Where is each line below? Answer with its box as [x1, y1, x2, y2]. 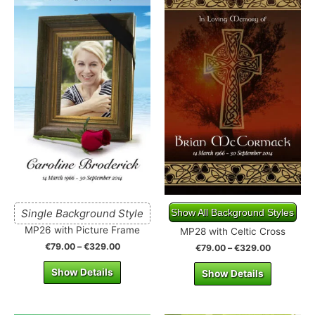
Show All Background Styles [171, 206, 295, 218]
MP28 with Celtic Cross [180, 225, 285, 237]
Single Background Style [21, 206, 143, 220]
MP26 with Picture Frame [25, 224, 140, 236]
